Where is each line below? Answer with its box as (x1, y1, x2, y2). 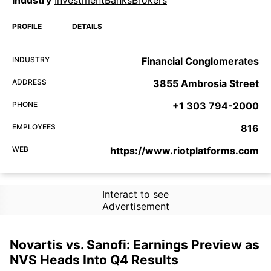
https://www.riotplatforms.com (110, 144, 259, 157)
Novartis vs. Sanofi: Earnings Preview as (10, 237, 260, 252)
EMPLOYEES (12, 122, 56, 131)
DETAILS (72, 21, 102, 31)
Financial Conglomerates (142, 54, 259, 67)
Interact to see (102, 188, 169, 200)
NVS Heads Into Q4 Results (10, 252, 178, 267)
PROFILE (12, 21, 42, 31)
